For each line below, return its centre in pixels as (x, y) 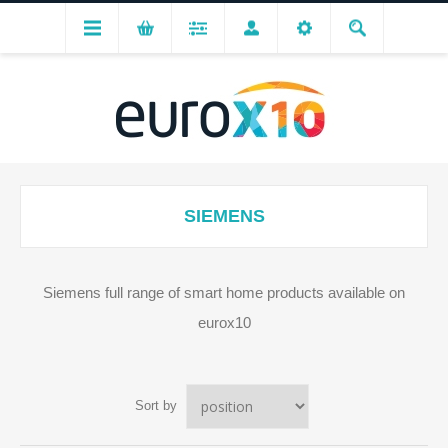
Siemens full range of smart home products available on (224, 292)
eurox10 (224, 322)
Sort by (155, 406)
